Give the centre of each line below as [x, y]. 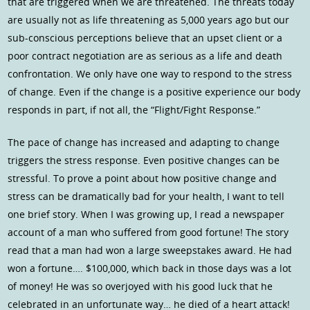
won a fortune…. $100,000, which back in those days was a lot [150, 268]
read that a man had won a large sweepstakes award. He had [150, 250]
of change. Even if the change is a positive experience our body [154, 92]
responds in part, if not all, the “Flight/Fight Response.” [134, 110]
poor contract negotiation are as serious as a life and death [145, 56]
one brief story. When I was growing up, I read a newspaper [146, 215]
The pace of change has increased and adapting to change [144, 143]
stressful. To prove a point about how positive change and [143, 179]
